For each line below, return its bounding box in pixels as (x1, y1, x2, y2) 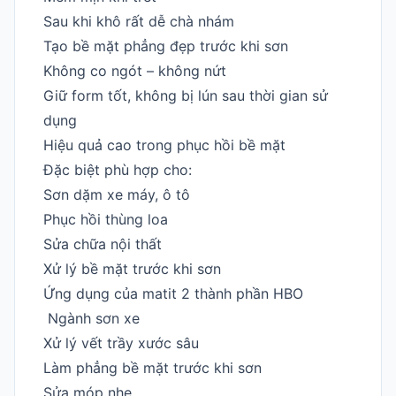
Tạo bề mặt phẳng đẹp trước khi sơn (43, 36, 288, 55)
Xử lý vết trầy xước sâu (43, 333, 199, 352)
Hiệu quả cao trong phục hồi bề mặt (43, 135, 286, 154)
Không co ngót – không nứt (43, 61, 226, 80)
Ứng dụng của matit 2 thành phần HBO (43, 284, 303, 302)
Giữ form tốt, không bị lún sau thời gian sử (43, 86, 328, 104)
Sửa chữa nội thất (43, 234, 162, 253)
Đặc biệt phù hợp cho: (43, 160, 192, 179)
